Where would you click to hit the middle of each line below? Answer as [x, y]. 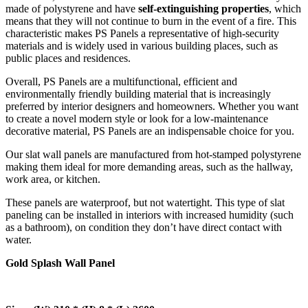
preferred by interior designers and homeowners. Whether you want [152, 107]
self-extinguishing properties [203, 9]
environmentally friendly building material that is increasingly [138, 94]
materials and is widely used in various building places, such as [142, 46]
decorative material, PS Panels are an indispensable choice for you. [150, 131]
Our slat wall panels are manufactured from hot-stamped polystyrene [153, 155]
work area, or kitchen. [53, 179]
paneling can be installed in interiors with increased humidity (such [150, 215]
